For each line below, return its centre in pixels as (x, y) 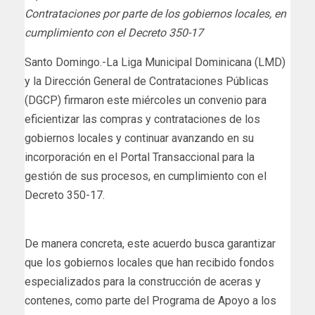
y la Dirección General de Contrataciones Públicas (147, 82)
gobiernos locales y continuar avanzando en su (139, 139)
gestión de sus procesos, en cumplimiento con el (146, 176)
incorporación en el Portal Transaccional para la (140, 157)
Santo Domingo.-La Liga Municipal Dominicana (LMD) (155, 63)
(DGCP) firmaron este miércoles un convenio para (146, 101)
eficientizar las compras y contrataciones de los (142, 120)
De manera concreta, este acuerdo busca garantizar (150, 244)
